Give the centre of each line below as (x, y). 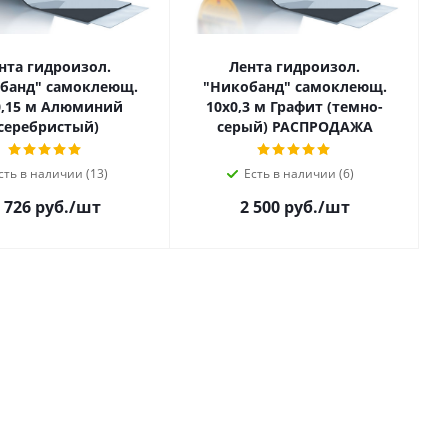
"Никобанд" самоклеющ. (294, 87)
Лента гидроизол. (294, 67)
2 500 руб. (278, 207)
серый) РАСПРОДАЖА (294, 127)
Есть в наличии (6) (298, 174)
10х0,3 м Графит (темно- (294, 107)
